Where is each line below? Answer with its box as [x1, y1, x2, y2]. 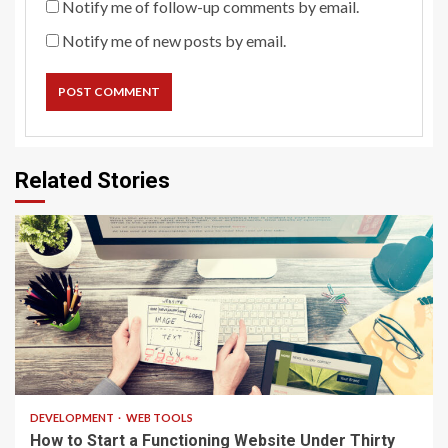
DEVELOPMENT [30, 410, 116, 424]
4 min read [30, 363, 90, 378]
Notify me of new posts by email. [62, 30, 286, 50]
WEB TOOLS [126, 410, 193, 424]
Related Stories [15, 167, 170, 193]
